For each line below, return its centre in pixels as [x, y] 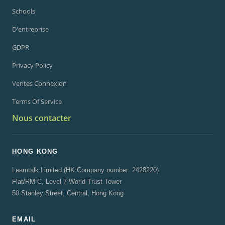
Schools [24, 11]
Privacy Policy [32, 65]
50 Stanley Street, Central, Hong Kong [68, 193]
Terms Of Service [37, 101]
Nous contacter [42, 118]
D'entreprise [30, 29]
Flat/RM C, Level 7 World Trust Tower [67, 182]
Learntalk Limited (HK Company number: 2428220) [85, 170]
